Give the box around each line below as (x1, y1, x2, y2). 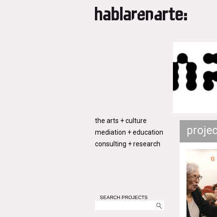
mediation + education (95, 128, 163, 136)
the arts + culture (95, 117, 147, 124)
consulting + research (95, 140, 160, 148)
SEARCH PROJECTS (100, 195, 148, 200)
